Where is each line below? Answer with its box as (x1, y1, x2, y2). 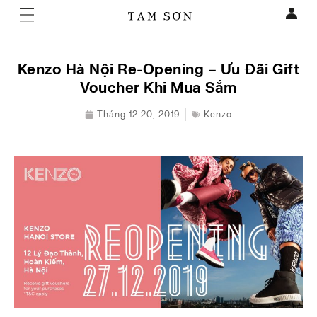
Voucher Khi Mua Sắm (80, 79, 237, 98)
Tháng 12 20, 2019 (97, 109, 180, 121)
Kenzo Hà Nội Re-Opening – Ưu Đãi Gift (17, 61, 300, 79)
